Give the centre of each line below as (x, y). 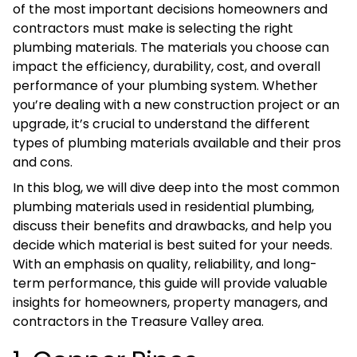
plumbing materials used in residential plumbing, (163, 207)
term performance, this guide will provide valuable (170, 284)
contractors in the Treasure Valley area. (138, 322)
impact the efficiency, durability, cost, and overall (167, 67)
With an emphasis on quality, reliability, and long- (165, 265)
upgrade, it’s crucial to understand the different (161, 124)
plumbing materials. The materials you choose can (171, 48)
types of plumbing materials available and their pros (177, 143)
